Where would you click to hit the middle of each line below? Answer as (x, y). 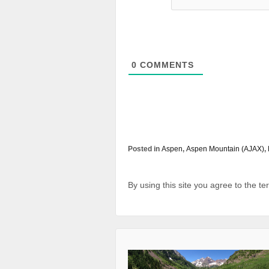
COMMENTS (165, 65)
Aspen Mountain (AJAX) (225, 149)
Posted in (145, 149)
